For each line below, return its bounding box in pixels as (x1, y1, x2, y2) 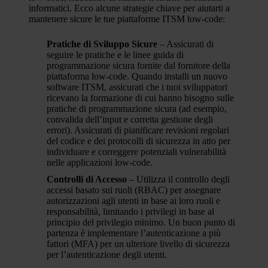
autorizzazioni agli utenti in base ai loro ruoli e (47, 196, 220, 206)
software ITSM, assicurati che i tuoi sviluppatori (47, 82, 227, 92)
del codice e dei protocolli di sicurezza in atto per (47, 136, 230, 146)
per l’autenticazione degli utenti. (47, 249, 167, 260)
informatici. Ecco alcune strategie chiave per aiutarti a (29, 3, 230, 13)
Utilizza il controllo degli (136, 174, 230, 184)
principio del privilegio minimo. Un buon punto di (47, 217, 235, 227)
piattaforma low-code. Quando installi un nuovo (47, 71, 227, 81)
